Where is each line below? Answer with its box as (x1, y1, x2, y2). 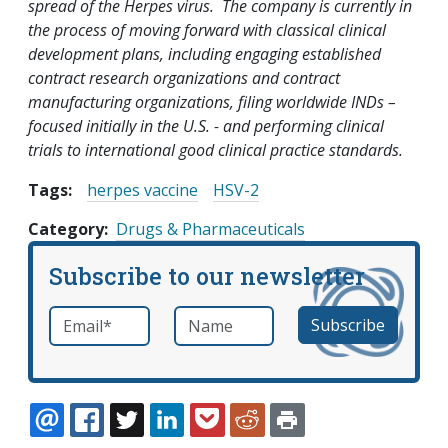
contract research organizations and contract (28, 67, 340, 90)
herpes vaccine (87, 179, 198, 202)
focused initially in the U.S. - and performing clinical (28, 115, 384, 138)
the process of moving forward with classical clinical (28, 19, 386, 42)
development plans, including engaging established (28, 43, 381, 66)
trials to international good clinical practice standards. (28, 139, 403, 162)
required (101, 308, 154, 328)
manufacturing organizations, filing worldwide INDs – (28, 91, 396, 114)
